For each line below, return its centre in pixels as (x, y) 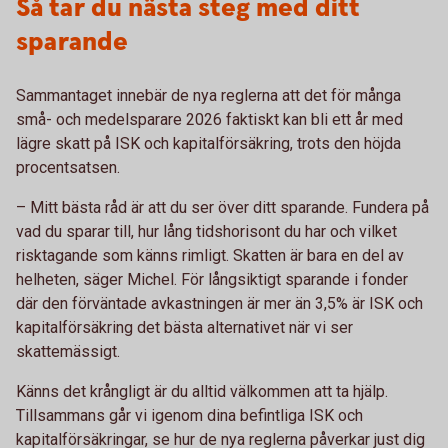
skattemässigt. (68, 351)
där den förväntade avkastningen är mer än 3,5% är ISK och (219, 303)
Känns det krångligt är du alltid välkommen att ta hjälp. (202, 391)
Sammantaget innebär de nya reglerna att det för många (208, 95)
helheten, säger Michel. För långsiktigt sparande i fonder (212, 279)
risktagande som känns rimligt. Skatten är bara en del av (210, 255)
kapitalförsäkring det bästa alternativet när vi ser (184, 327)
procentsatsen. (68, 167)
